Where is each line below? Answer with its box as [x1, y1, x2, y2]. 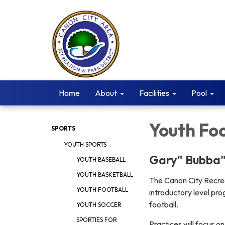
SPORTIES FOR [76, 216, 117, 223]
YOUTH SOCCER [76, 201, 122, 208]
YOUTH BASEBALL [76, 156, 126, 163]
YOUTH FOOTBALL [76, 186, 128, 193]
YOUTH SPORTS [64, 141, 106, 148]
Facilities [139, 88, 169, 98]
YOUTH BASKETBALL [76, 171, 133, 178]
